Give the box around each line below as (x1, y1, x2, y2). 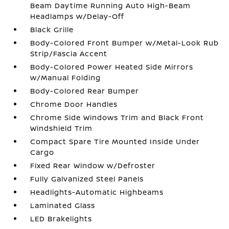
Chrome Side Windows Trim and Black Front (30, 112, 204, 122)
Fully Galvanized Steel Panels (30, 174, 144, 184)
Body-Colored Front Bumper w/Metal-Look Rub (30, 38, 219, 48)
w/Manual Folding (30, 73, 101, 82)
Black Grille (30, 25, 74, 34)
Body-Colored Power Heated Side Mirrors (30, 62, 194, 72)
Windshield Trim (30, 123, 93, 133)
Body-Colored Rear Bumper (30, 86, 140, 96)
